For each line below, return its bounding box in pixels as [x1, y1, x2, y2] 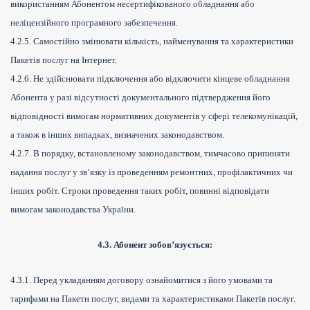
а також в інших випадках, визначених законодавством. [10, 129, 224, 140]
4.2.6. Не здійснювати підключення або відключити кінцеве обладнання [10, 73, 290, 84]
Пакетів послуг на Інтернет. [10, 55, 117, 66]
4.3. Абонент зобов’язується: [98, 239, 212, 250]
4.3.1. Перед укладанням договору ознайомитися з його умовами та [10, 275, 273, 286]
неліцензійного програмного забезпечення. [10, 17, 178, 28]
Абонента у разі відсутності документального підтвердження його [10, 92, 271, 103]
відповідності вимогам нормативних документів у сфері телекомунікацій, [10, 111, 298, 122]
